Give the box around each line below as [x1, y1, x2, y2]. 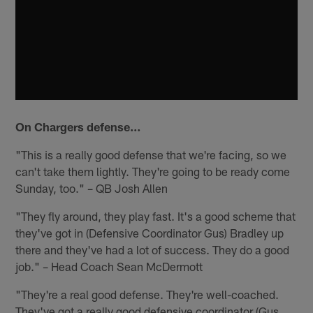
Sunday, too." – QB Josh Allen [15, 181, 168, 196]
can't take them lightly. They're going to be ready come [15, 164, 291, 179]
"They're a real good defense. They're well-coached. [15, 287, 279, 302]
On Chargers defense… [15, 119, 142, 134]
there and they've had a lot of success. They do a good [15, 242, 290, 257]
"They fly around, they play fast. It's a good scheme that [15, 209, 296, 224]
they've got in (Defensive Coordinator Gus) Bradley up [15, 226, 284, 240]
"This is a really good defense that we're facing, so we [15, 147, 287, 162]
